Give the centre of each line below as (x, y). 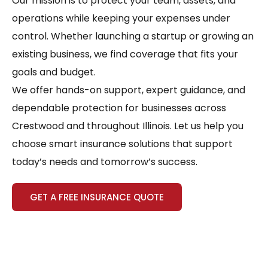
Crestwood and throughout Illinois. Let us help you (128, 126)
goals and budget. (54, 72)
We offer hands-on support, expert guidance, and (129, 90)
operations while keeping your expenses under (121, 19)
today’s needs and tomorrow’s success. (105, 162)
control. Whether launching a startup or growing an (133, 36)
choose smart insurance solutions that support (122, 144)
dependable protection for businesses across (119, 108)
